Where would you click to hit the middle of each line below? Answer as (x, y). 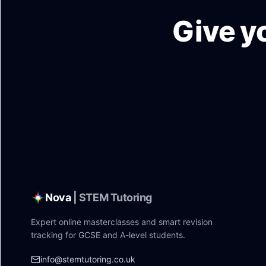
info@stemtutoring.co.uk (88, 259)
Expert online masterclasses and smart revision (122, 222)
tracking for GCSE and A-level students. (108, 235)
